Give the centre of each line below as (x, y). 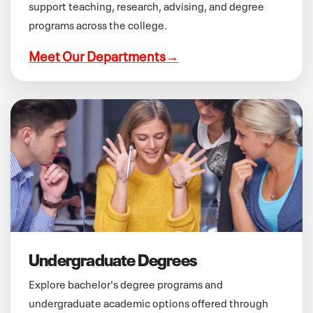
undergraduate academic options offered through (148, 302)
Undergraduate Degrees (113, 258)
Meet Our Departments (97, 54)
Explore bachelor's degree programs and (126, 283)
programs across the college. (98, 24)
